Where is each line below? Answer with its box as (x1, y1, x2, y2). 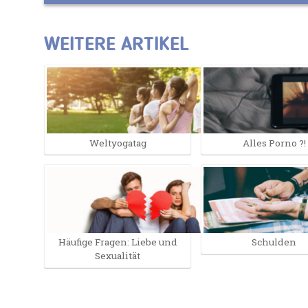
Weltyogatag (89, 136, 146, 149)
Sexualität (95, 250, 141, 263)
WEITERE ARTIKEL (44, 35, 189, 55)
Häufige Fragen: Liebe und (58, 236, 177, 249)
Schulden (252, 236, 297, 249)
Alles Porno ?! (242, 136, 306, 149)
